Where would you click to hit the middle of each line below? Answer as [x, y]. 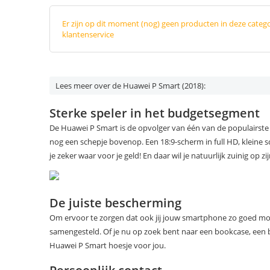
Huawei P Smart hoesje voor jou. [108, 245]
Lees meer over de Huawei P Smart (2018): [130, 86]
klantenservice [88, 35]
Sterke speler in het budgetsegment [155, 113]
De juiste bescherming [115, 202]
